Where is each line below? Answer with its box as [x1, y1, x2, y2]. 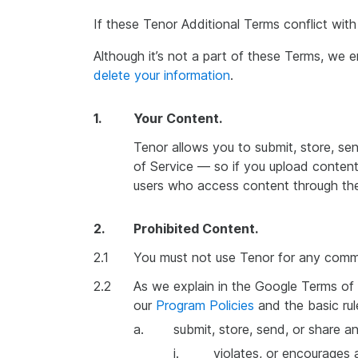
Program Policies [156, 297, 254, 313]
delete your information [93, 67, 230, 83]
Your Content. [133, 110, 222, 126]
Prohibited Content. [133, 221, 258, 237]
